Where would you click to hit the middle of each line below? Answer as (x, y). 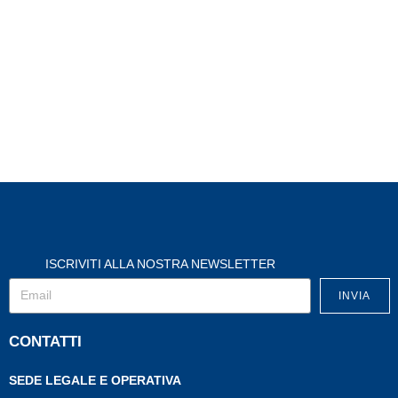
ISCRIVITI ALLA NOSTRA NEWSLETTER (160, 263)
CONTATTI (45, 341)
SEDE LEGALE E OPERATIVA (95, 380)
